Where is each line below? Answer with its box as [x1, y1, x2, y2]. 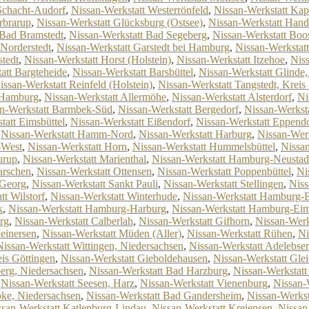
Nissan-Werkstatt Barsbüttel [72, 66, 193, 78]
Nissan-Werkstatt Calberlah [14, 215, 133, 227]
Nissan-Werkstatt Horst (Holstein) [24, 54, 171, 66]
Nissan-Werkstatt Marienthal [23, 153, 146, 165]
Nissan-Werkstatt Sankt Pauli [32, 178, 158, 190]
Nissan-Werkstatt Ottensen [37, 166, 152, 177]
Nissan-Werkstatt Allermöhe [44, 91, 166, 103]
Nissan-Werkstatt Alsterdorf [172, 91, 292, 103]
